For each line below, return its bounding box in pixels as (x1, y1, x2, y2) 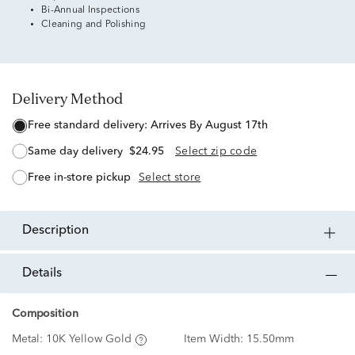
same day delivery (34, 146, 123, 158)
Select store (139, 171, 201, 183)
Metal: (12, 334, 46, 345)
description (32, 224, 89, 238)
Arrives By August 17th (151, 120, 268, 132)
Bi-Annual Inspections (41, 6, 139, 15)
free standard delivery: (34, 120, 151, 132)
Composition (12, 308, 78, 320)
